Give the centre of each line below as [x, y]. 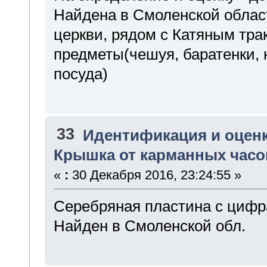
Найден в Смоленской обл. [149, 226]
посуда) [80, 74]
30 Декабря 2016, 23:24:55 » [155, 175]
